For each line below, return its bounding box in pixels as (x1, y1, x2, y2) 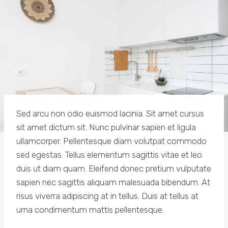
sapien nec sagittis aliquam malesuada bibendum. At (16, 177, 210, 187)
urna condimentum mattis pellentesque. (16, 204, 164, 215)
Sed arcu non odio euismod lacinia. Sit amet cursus (16, 108, 204, 119)
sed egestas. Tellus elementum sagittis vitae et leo (16, 149, 202, 160)
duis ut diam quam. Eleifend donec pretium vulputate (16, 163, 211, 174)
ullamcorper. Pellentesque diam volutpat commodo (16, 135, 207, 146)
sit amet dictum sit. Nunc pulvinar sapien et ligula (16, 122, 196, 132)
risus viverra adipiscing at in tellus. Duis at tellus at (16, 190, 198, 201)
